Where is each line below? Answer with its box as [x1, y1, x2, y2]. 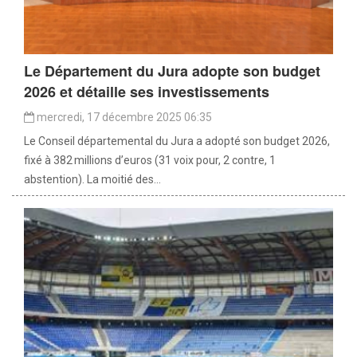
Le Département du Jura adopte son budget [24, 61, 320, 82]
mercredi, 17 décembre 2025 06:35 [34, 111, 212, 124]
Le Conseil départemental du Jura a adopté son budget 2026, [24, 135, 330, 148]
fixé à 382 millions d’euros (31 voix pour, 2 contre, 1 [24, 154, 276, 167]
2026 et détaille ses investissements [24, 81, 269, 103]
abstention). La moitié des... [24, 173, 161, 186]
